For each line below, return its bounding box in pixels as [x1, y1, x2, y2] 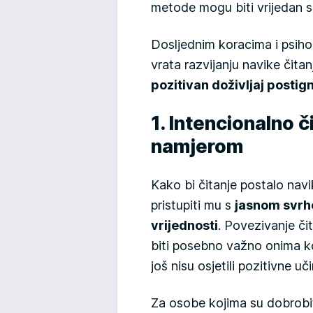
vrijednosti [151, 217, 218, 233]
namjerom [151, 134, 243, 158]
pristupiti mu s [151, 197, 235, 212]
